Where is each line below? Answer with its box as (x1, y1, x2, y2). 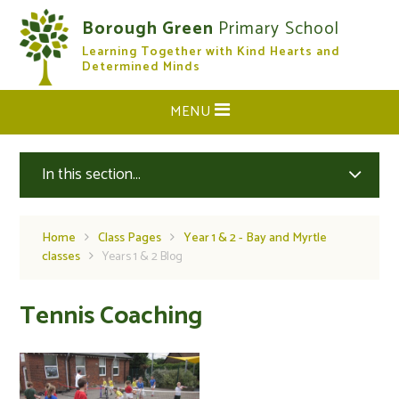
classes (42, 247, 81, 267)
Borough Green (82, 14, 219, 44)
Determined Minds (82, 57, 201, 77)
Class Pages (98, 228, 162, 248)
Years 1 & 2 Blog (102, 247, 183, 267)
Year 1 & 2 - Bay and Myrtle (183, 228, 328, 248)
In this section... (42, 162, 142, 187)
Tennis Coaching (20, 296, 203, 337)
